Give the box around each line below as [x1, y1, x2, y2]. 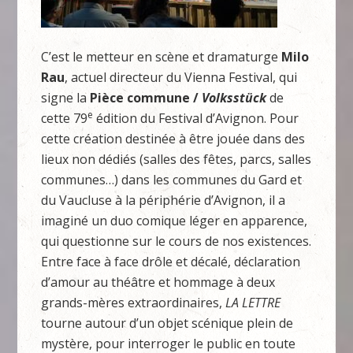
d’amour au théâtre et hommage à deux [41, 273, 276, 291]
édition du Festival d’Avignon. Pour [93, 110, 299, 127]
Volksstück [202, 89, 267, 106]
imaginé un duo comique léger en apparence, [41, 212, 308, 229]
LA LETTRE [225, 294, 281, 311]
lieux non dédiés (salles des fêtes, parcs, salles [41, 150, 312, 168]
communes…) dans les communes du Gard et [41, 171, 303, 188]
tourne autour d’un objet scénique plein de [41, 314, 294, 332]
